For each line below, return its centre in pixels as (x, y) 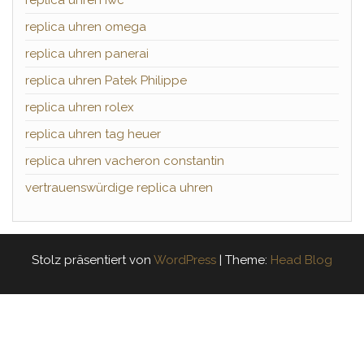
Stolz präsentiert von (93, 260)
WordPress (185, 260)
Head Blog (301, 260)
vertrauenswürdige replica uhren (119, 188)
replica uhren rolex (80, 108)
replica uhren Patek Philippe (106, 81)
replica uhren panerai (87, 54)
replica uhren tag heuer (93, 134)
